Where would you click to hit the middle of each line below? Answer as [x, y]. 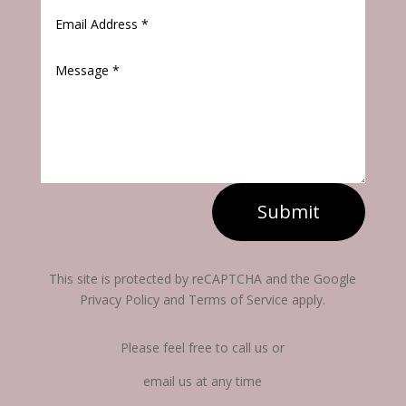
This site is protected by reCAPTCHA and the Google [203, 279]
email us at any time [203, 381]
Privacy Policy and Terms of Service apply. [203, 300]
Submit [289, 212]
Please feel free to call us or [203, 348]
